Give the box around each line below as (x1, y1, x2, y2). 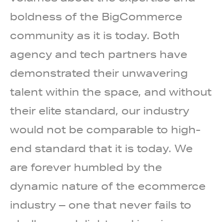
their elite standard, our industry (10, 105, 189, 117)
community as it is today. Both (10, 29, 180, 42)
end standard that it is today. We (10, 142, 193, 155)
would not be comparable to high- (10, 123, 201, 136)
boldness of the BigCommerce (10, 10, 182, 23)
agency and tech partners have (10, 48, 187, 61)
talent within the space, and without (10, 86, 212, 99)
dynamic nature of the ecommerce (10, 180, 206, 193)
